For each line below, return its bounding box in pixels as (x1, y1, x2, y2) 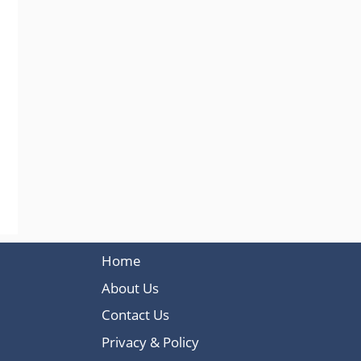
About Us (102, 278, 159, 297)
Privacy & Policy (102, 332, 199, 351)
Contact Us (102, 305, 169, 325)
